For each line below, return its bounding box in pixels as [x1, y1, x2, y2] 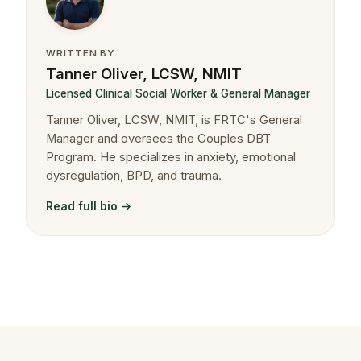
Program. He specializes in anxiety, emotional [46, 149, 296, 164]
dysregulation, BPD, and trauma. [46, 168, 222, 183]
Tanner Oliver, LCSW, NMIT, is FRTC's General [46, 112, 302, 127]
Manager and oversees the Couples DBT [46, 131, 271, 146]
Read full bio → [46, 198, 131, 213]
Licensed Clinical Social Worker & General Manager [46, 87, 310, 101]
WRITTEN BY [46, 47, 116, 59]
